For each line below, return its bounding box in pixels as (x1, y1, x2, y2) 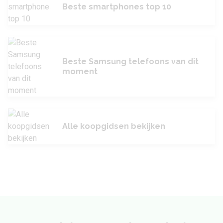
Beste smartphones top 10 (62, 2, 171, 11)
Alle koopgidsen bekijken (62, 121, 165, 131)
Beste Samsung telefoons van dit (62, 57, 199, 66)
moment (62, 67, 98, 76)
